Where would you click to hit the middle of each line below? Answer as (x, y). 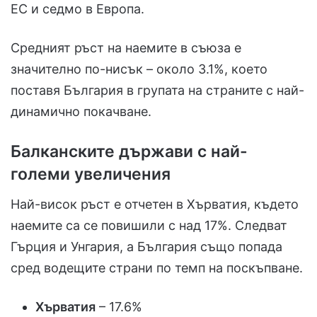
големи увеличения (91, 174)
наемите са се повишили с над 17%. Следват (149, 225)
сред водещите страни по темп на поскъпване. (157, 267)
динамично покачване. (81, 112)
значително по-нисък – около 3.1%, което (139, 69)
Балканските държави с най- (129, 152)
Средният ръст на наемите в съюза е (126, 48)
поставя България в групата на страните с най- (157, 91)
